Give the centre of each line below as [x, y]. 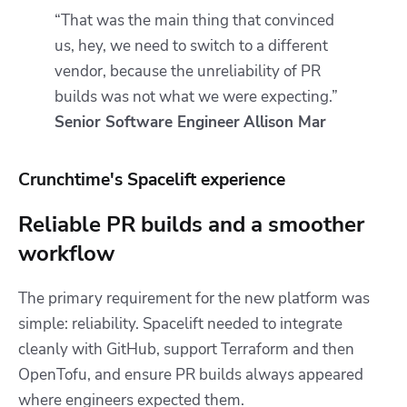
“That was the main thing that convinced [194, 20]
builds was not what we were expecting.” [196, 96]
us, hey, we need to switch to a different [191, 45]
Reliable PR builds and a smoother [191, 224]
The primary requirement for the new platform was [194, 298]
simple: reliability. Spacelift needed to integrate [180, 323]
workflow [66, 253]
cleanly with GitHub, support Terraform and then [186, 349]
